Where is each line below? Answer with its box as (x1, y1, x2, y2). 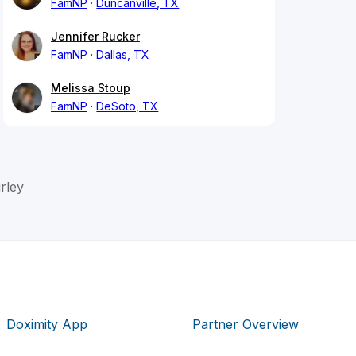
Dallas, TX (96, 48, 150, 62)
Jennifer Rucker (51, 29, 140, 44)
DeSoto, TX (96, 99, 159, 114)
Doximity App (6, 315, 88, 332)
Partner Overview (192, 315, 299, 332)
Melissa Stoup (51, 81, 130, 95)
